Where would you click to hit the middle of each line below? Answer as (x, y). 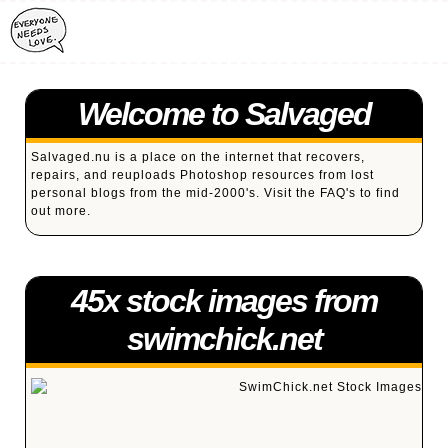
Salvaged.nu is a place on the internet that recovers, (198, 157)
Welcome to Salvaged (224, 114)
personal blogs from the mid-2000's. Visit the (175, 193)
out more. (61, 211)
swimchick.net (224, 339)
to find (378, 193)
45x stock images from (224, 301)
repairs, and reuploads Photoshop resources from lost (202, 175)
